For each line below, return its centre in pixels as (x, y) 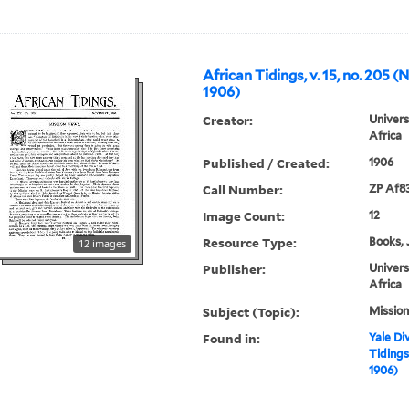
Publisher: (235, 269)
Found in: (232, 339)
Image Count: (244, 216)
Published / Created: (267, 163)
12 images (103, 244)
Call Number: (243, 190)
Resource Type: (250, 243)
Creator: (228, 121)
